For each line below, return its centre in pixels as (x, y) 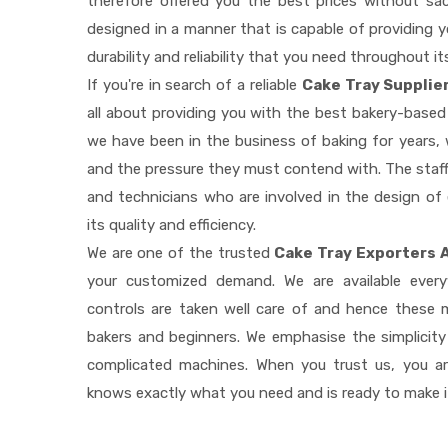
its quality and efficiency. (171, 225)
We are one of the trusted (181, 253)
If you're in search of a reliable (194, 85)
